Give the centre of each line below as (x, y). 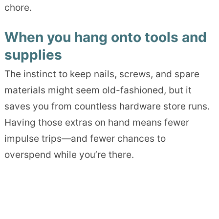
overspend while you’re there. (69, 155)
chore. (18, 8)
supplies (33, 55)
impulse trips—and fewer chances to (85, 139)
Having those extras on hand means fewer (97, 123)
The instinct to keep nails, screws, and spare (102, 74)
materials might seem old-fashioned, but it (98, 90)
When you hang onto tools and (105, 37)
